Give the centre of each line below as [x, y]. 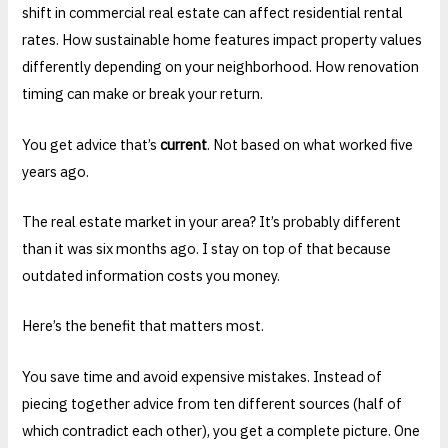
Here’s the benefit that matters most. [143, 326]
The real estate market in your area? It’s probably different [212, 222]
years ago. [56, 171]
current [184, 144]
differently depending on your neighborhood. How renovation [221, 67]
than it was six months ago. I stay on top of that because [207, 249]
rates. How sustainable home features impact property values [222, 40]
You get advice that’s [91, 144]
